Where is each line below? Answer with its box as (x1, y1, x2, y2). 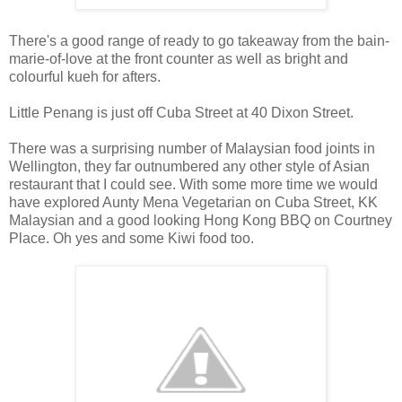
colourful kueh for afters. (9, 68, 161, 84)
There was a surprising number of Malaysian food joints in (9, 140, 375, 156)
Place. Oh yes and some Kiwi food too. (9, 230, 254, 246)
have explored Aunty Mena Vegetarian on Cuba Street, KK (9, 194, 378, 210)
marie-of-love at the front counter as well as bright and (9, 50, 348, 66)
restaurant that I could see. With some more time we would (9, 176, 378, 192)
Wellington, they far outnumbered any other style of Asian (9, 158, 370, 174)
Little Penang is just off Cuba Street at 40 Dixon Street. (9, 104, 354, 120)
